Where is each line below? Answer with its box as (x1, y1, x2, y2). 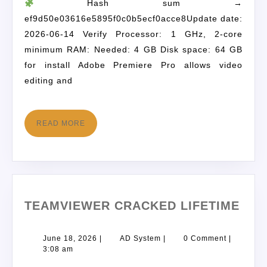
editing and (24, 76, 73, 86)
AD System (120, 234, 161, 243)
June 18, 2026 (43, 234, 97, 243)
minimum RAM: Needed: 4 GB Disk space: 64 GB (24, 45, 243, 55)
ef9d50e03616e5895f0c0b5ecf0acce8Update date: (24, 14, 243, 24)
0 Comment (184, 234, 226, 243)
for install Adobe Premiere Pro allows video (24, 60, 243, 70)
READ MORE (36, 119, 85, 128)
